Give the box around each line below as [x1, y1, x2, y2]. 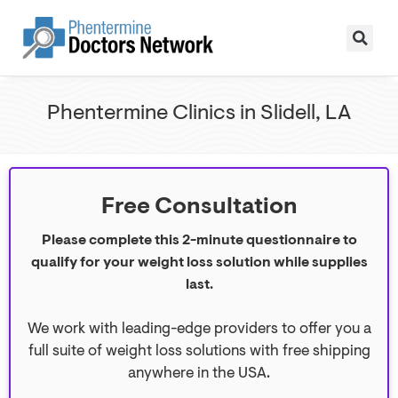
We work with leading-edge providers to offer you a [27, 320, 371, 338]
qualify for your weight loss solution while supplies [30, 253, 368, 271]
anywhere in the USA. [128, 364, 270, 382]
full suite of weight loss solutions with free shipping [28, 342, 370, 360]
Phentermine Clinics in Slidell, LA [47, 99, 351, 125]
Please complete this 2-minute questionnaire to [41, 231, 357, 249]
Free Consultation [100, 192, 298, 221]
